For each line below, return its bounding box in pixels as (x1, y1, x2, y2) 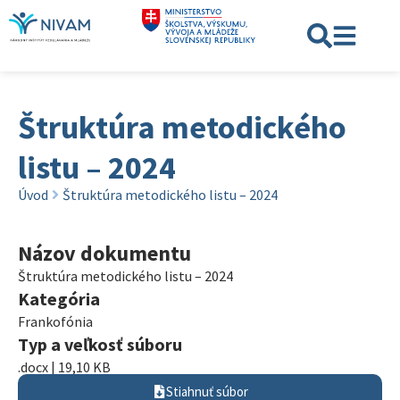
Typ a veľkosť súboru (18, 333, 182, 355)
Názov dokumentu (18, 239, 191, 267)
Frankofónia (18, 312, 93, 330)
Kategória (18, 287, 100, 310)
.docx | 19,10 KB (18, 358, 111, 376)
